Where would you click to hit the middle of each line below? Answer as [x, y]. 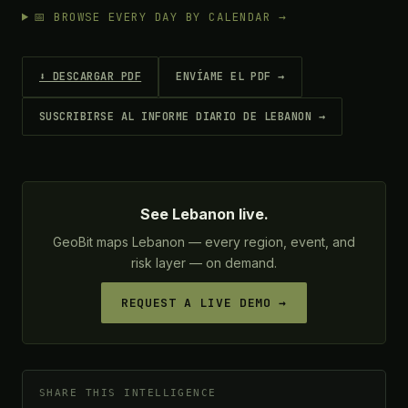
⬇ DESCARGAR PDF [91, 76]
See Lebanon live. [204, 214]
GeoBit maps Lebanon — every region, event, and [204, 241]
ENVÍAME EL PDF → [230, 77]
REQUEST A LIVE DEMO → [204, 302]
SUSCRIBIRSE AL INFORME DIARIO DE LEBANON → [183, 116]
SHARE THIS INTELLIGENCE [128, 392]
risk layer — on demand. [204, 262]
